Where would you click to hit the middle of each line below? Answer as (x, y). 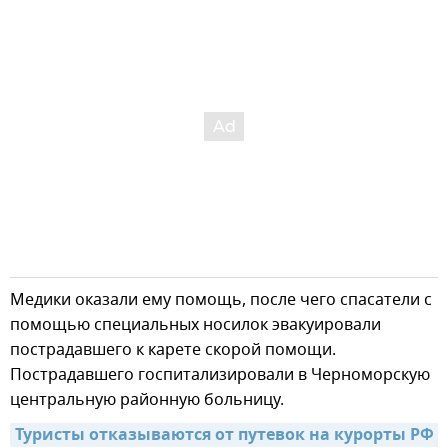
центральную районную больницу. (147, 400)
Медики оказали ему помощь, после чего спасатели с (221, 300)
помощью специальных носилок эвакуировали (195, 325)
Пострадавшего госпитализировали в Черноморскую (220, 375)
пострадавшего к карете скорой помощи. (173, 350)
